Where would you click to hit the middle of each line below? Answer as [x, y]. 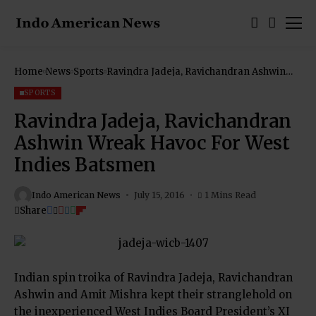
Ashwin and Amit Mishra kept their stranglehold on [153, 294]
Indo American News [76, 195]
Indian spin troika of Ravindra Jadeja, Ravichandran [153, 278]
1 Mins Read [230, 195]
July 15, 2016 [159, 195]
